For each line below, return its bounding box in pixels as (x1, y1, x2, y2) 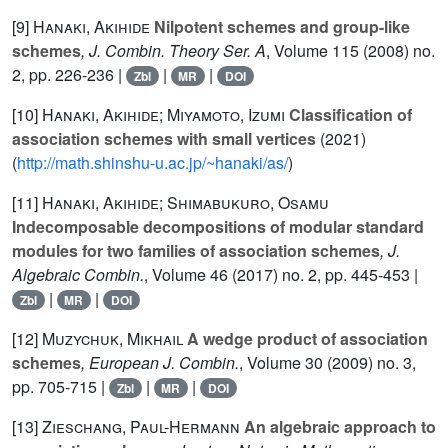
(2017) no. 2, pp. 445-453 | (228, 263, 418, 287)
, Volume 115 (266, 39, 359, 63)
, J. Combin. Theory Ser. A (81, 39, 266, 63)
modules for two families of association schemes (12, 239, 380, 263)
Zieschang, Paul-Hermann (42, 415, 240, 439)
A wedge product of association (183, 327, 428, 351)
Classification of (285, 103, 412, 127)
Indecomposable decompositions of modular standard (12, 215, 424, 239)
